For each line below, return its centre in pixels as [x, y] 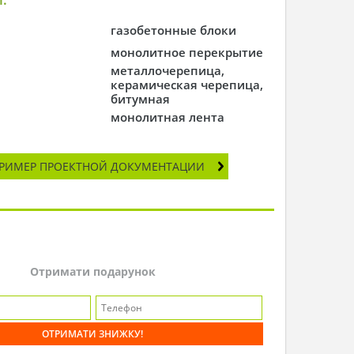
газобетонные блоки [174, 30]
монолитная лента [168, 117]
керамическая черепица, [187, 85]
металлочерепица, [168, 70]
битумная [141, 99]
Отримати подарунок [92, 271]
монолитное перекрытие [187, 52]
